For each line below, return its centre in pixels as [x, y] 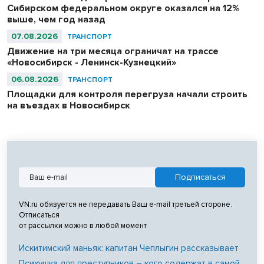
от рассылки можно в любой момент [83, 226]
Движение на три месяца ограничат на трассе [113, 52]
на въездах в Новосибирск [69, 106]
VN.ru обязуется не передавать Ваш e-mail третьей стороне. [126, 205]
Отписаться [39, 215]
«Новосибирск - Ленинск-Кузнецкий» [92, 63]
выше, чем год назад [56, 20]
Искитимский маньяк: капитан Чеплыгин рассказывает [129, 248]
